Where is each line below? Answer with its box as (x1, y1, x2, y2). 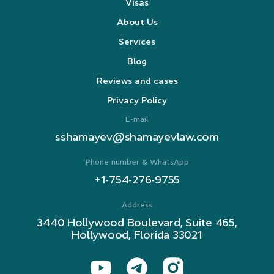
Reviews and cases (96, 76, 178, 85)
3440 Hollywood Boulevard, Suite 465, (37, 217, 237, 228)
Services (119, 37, 155, 46)
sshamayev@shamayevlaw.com (55, 131, 219, 143)
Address (122, 201, 152, 209)
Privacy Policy (107, 95, 167, 105)
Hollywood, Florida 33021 (72, 229, 202, 240)
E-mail (125, 115, 149, 123)
